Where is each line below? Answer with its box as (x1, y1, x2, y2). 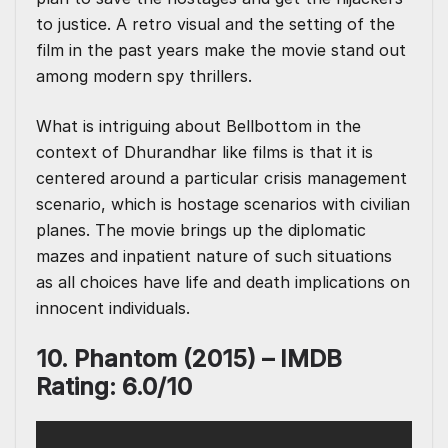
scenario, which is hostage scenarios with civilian (36, 194, 410, 215)
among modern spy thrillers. (36, 66, 252, 87)
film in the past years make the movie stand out (36, 40, 406, 61)
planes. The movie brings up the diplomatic (36, 220, 366, 241)
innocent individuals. (36, 298, 190, 319)
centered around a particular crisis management (36, 168, 407, 189)
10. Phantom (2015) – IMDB (36, 344, 342, 374)
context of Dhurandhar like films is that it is (36, 142, 373, 163)
